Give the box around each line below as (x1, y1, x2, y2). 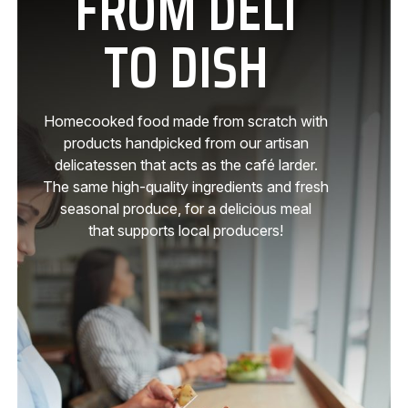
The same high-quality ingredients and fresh (43, 178, 329, 196)
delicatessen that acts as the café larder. (54, 156, 318, 174)
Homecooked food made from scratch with (44, 112, 328, 130)
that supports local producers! (88, 221, 283, 240)
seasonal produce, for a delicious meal (60, 199, 311, 218)
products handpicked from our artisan (63, 134, 309, 152)
